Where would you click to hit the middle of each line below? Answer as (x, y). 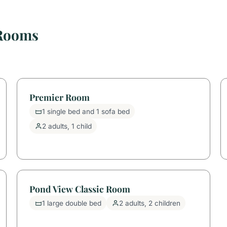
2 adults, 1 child (67, 126)
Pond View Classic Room (80, 188)
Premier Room (60, 97)
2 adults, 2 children (149, 203)
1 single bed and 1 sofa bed (86, 111)
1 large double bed (71, 203)
